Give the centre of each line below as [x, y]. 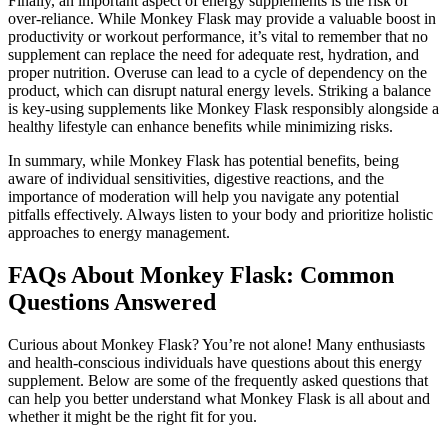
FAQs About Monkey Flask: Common [201, 274]
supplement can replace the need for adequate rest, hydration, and [213, 55]
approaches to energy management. [119, 233]
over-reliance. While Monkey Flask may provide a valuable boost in [222, 19]
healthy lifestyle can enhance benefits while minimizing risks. [200, 127]
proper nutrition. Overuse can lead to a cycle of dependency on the [217, 73]
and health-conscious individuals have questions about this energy [215, 362]
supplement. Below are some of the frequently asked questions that [218, 380]
